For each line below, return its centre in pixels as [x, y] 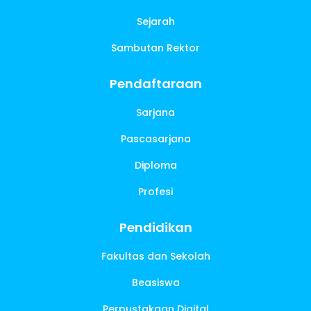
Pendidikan [155, 228]
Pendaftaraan [155, 84]
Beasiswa [155, 283]
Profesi [155, 192]
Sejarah [155, 22]
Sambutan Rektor [155, 48]
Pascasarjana [155, 139]
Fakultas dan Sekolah [155, 257]
